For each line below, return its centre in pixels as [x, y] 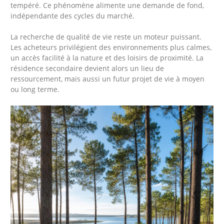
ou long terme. [35, 89]
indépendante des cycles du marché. [73, 15]
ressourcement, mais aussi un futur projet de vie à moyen [108, 79]
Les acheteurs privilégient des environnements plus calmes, [111, 47]
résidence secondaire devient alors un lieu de [87, 68]
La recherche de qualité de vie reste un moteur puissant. [106, 37]
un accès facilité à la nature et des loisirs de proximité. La [107, 58]
